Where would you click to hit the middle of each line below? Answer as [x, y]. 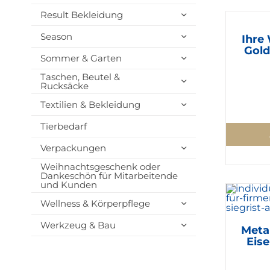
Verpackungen [73, 148]
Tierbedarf [63, 126]
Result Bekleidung [81, 15]
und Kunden [68, 185]
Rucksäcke [64, 86]
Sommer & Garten [81, 58]
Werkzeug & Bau [78, 225]
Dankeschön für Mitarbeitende [109, 176]
